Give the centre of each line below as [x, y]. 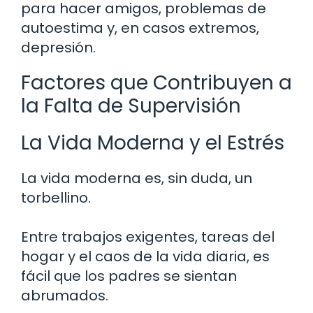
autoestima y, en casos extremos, [140, 28]
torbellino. [56, 197]
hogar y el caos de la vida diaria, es [145, 256]
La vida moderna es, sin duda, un [137, 178]
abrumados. [65, 295]
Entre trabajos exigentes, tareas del [148, 236]
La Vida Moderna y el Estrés [153, 143]
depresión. [58, 47]
